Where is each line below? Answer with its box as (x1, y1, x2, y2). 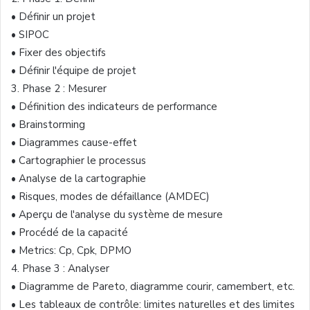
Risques (19, 189, 55, 203)
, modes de (55, 189, 111, 203)
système (128, 207, 170, 221)
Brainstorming (19, 117, 85, 131)
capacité (88, 225, 128, 239)
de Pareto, (74, 279, 130, 293)
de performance (139, 99, 217, 113)
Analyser (68, 261, 109, 275)
